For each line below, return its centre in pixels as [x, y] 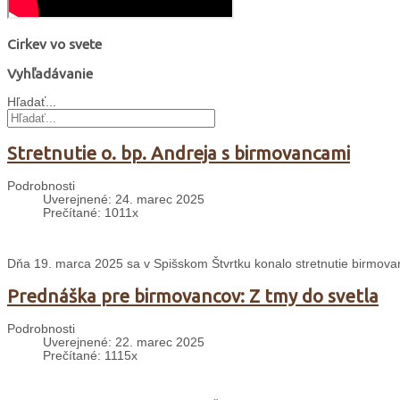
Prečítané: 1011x [91, 212]
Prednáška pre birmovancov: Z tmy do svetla [193, 296]
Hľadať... [32, 103]
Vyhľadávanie [50, 74]
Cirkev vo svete [54, 43]
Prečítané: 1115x [90, 355]
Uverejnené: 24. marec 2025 [124, 199]
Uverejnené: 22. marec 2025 [124, 342]
